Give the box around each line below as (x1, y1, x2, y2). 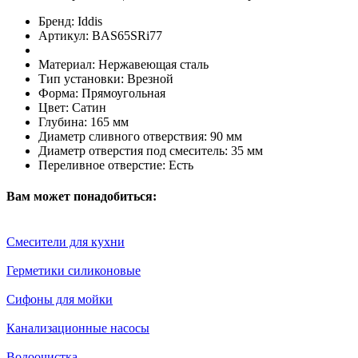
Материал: (38, 57, 95, 71)
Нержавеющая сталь (98, 57, 209, 71)
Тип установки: (38, 71, 124, 86)
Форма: (38, 86, 78, 100)
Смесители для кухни (6, 235, 125, 249)
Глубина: (38, 114, 87, 129)
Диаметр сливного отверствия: (38, 129, 207, 143)
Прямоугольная (82, 86, 165, 100)
